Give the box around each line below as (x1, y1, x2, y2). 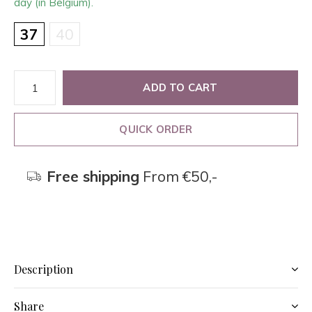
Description (14, 262, 73, 276)
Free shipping (46, 167, 139, 185)
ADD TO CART (143, 81, 218, 94)
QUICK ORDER (119, 123, 193, 136)
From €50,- (139, 167, 218, 185)
